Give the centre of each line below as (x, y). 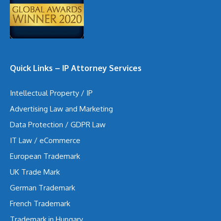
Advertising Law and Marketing (61, 109)
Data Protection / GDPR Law (58, 124)
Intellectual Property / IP (51, 93)
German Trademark (42, 187)
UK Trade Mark (35, 172)
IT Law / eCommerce (45, 140)
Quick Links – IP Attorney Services (76, 68)
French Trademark (40, 203)
